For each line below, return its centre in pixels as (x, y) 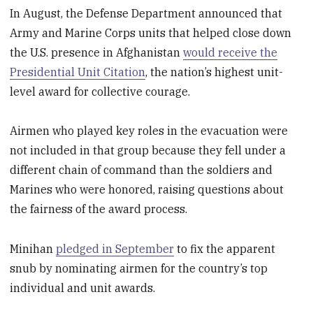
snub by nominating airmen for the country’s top (139, 269)
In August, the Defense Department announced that (146, 13)
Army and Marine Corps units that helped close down (151, 32)
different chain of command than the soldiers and (141, 170)
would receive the (231, 52)
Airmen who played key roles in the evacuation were (149, 131)
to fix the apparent (225, 249)
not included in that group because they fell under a (148, 151)
